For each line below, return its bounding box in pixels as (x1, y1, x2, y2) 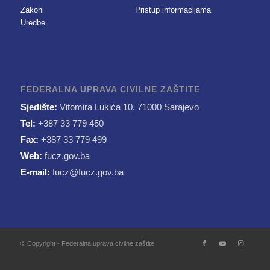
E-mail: (20, 166, 52, 177)
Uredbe (20, 18, 45, 28)
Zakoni (20, 5, 44, 15)
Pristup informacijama (134, 5, 211, 15)
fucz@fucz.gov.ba (52, 166, 124, 177)
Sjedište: (20, 101, 60, 112)
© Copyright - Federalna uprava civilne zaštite (20, 239, 154, 247)
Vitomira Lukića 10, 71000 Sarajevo (59, 101, 199, 112)
